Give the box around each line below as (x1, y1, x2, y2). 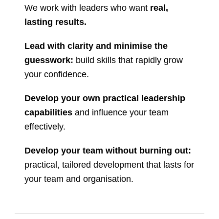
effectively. (24, 121, 66, 132)
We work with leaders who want (24, 2, 150, 13)
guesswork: (24, 55, 73, 66)
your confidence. (24, 69, 89, 80)
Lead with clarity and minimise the (24, 41, 168, 51)
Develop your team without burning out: (24, 145, 191, 156)
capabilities (24, 107, 72, 118)
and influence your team (72, 107, 169, 118)
